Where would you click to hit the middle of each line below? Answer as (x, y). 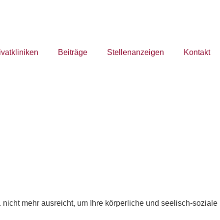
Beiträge (73, 52)
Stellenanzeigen (136, 52)
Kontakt (197, 52)
